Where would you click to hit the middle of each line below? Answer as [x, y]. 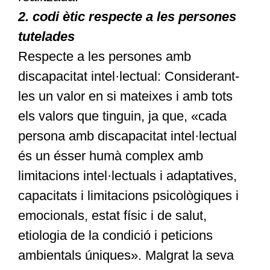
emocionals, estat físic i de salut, [112, 216]
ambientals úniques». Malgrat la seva [126, 256]
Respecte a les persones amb [104, 57]
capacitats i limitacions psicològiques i [128, 196]
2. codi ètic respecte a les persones [127, 17]
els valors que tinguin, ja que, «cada [122, 116]
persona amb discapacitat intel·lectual [127, 136]
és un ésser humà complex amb [110, 156]
